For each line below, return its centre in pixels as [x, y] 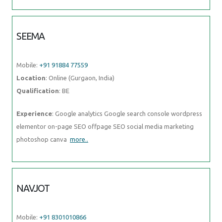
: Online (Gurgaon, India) [80, 78]
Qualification [38, 90]
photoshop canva [43, 139]
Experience [34, 113]
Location [31, 78]
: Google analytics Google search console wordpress [127, 113]
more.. [79, 139]
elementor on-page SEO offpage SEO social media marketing [105, 126]
